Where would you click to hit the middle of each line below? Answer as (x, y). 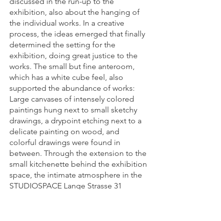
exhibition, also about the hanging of (74, 12)
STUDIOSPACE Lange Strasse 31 (66, 186)
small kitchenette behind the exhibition (78, 164)
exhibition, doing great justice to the (74, 55)
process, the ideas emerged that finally (77, 34)
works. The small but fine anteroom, (72, 66)
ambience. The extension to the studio (77, 207)
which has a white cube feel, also (66, 77)
